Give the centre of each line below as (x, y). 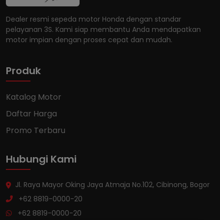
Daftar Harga (31, 114)
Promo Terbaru (36, 130)
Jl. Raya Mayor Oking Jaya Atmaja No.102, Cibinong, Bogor (112, 185)
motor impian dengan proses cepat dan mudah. (89, 40)
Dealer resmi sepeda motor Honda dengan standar (94, 19)
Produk (23, 71)
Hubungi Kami (41, 159)
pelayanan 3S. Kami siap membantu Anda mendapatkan (103, 29)
